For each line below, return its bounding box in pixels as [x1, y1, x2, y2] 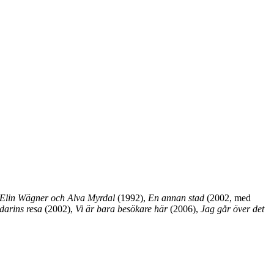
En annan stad [148, 193, 204, 203]
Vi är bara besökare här [75, 204, 168, 214]
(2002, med [204, 193, 251, 203]
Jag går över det [201, 204, 264, 214]
